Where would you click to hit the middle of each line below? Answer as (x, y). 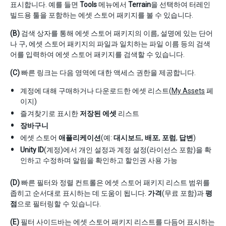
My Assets (188, 91)
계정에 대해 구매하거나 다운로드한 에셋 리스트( (96, 91)
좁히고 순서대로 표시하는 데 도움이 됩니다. (79, 193)
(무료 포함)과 (184, 193)
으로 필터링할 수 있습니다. (59, 204)
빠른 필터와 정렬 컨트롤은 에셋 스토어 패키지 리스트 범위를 (115, 182)
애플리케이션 (80, 137)
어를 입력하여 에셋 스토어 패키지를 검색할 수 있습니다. (97, 54)
